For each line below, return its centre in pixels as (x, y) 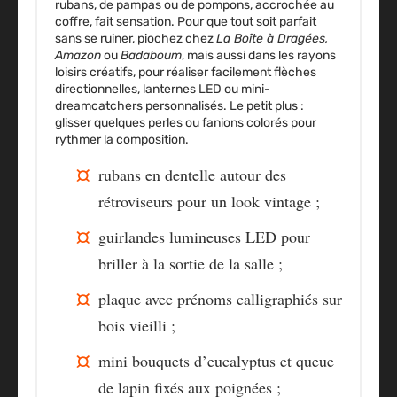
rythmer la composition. (122, 140)
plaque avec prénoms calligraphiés (208, 299)
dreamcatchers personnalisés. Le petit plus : (179, 106)
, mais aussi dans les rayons (259, 56)
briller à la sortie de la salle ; (191, 264)
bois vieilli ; (137, 326)
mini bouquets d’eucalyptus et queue (216, 361)
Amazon (78, 56)
